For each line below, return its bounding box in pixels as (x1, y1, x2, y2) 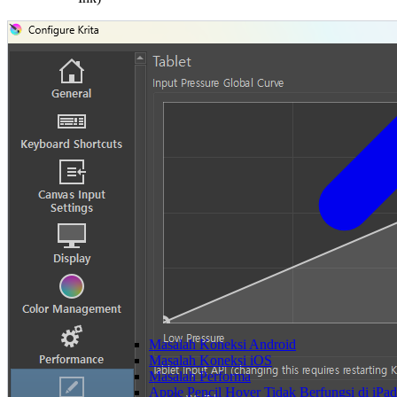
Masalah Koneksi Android (149, 337, 296, 352)
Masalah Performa (149, 369, 251, 384)
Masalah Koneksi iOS (149, 353, 272, 368)
